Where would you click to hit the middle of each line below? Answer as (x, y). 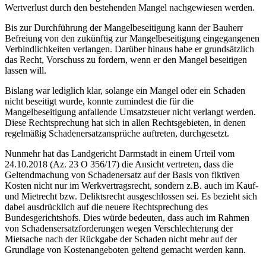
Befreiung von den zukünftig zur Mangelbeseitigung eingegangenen (132, 38)
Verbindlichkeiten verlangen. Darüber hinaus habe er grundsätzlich (129, 49)
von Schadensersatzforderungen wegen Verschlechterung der (119, 228)
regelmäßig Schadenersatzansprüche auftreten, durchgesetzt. (117, 133)
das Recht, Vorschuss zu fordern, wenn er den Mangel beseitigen (126, 59)
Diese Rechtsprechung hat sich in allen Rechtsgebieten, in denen (125, 122)
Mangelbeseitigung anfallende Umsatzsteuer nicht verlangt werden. (130, 112)
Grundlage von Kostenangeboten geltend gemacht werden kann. (125, 249)
